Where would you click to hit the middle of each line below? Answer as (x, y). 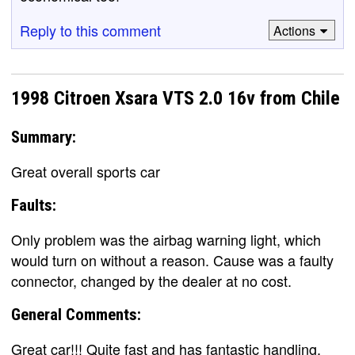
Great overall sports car (86, 171)
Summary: (44, 137)
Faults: (34, 205)
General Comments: (76, 314)
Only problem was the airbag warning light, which (166, 239)
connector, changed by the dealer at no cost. (151, 280)
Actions (294, 30)
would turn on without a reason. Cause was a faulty (172, 260)
